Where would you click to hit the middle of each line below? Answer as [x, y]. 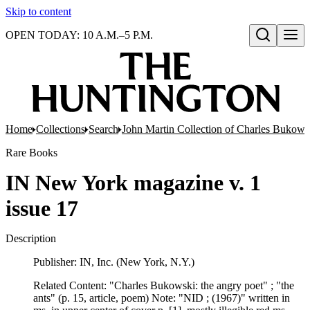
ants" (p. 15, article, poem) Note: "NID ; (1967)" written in [162, 298]
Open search [280, 49]
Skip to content [38, 11]
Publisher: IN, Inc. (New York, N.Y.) [114, 262]
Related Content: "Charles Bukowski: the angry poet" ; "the [164, 285]
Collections [61, 129]
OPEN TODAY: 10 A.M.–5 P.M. [79, 35]
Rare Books [31, 153]
